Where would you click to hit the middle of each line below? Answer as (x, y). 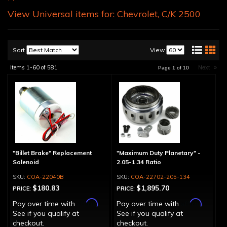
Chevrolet (137, 14)
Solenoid (26, 162)
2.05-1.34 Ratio (139, 162)
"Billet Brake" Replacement (52, 153)
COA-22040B (45, 177)
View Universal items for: (62, 14)
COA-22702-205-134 (160, 177)
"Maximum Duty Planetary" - (158, 153)
